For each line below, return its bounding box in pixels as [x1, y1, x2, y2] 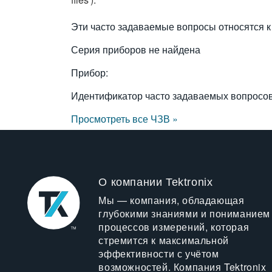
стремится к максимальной [98, 233, 229, 247]
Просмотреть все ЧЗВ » [71, 112, 178, 126]
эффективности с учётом [98, 246, 219, 260]
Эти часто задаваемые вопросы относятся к [71, 19, 271, 33]
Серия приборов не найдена [71, 42, 200, 56]
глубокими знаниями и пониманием [98, 206, 271, 220]
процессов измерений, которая [98, 220, 250, 234]
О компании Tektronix [98, 176, 213, 188]
